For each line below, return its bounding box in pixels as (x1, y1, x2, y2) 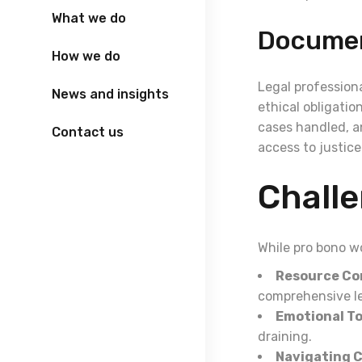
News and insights (52, 86, 169, 102)
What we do (52, 10, 126, 26)
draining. (258, 329, 312, 344)
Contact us (52, 124, 124, 140)
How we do (52, 48, 120, 64)
